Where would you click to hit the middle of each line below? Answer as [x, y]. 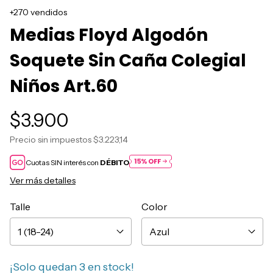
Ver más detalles [43, 181]
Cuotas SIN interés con [63, 163]
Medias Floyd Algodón [109, 35]
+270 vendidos [38, 12]
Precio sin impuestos [51, 140]
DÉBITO [115, 163]
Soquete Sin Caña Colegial [128, 61]
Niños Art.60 [64, 87]
